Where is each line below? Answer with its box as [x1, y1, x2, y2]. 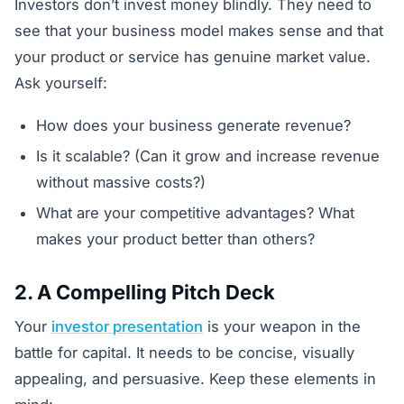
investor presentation [51, 317, 203, 336]
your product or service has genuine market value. [14, 48, 371, 67]
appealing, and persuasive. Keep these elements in [14, 370, 376, 389]
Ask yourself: [14, 74, 107, 93]
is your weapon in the [203, 317, 361, 336]
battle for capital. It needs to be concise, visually [14, 344, 354, 363]
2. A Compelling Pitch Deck [14, 280, 275, 305]
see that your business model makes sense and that [14, 22, 383, 41]
